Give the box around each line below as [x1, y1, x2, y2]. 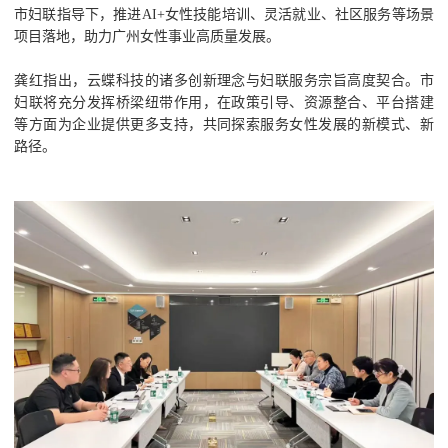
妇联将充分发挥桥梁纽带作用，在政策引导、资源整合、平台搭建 [14, 94, 434, 111]
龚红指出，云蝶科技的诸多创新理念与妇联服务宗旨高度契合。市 [14, 72, 434, 89]
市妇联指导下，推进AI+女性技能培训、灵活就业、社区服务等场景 [14, 6, 434, 23]
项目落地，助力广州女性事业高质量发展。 [14, 28, 281, 45]
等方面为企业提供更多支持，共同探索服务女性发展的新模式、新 [14, 116, 434, 133]
